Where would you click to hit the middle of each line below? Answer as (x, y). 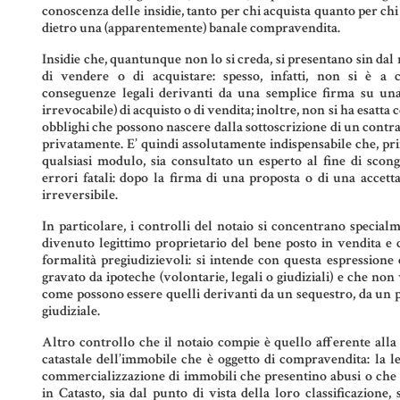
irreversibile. (80, 196)
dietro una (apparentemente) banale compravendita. (191, 29)
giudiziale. (71, 312)
